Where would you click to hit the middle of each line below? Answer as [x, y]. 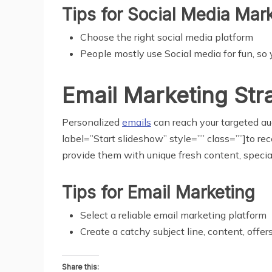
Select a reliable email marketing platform [173, 215]
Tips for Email [116, 192]
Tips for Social [119, 14]
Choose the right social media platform [167, 37]
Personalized [92, 122]
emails [137, 122]
